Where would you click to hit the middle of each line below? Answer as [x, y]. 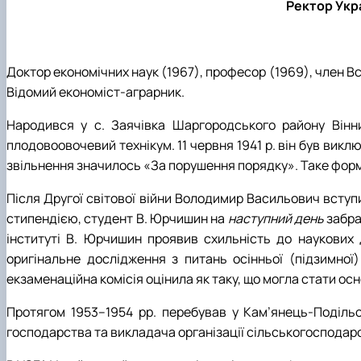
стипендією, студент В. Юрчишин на [117, 218]
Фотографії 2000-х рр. [114, 16]
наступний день [277, 218]
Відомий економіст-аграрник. [95, 91]
